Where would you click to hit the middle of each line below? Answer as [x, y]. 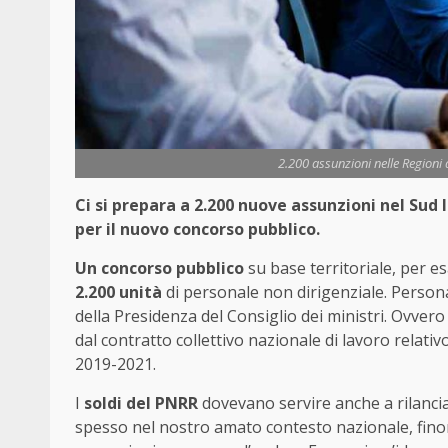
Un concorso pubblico [159, 268]
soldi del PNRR [141, 403]
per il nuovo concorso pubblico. [197, 229]
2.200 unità [120, 292]
